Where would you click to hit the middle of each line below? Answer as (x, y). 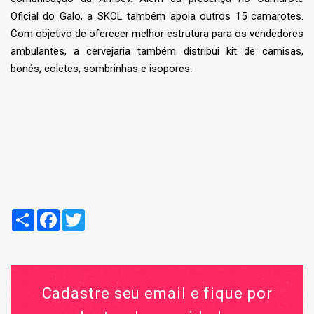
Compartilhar (66, 214)
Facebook (85, 214)
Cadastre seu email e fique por (157, 294)
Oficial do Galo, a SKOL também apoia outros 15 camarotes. (157, 16)
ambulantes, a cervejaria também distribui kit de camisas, (157, 52)
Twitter (102, 214)
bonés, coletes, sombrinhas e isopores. (101, 69)
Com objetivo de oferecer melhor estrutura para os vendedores (157, 34)
